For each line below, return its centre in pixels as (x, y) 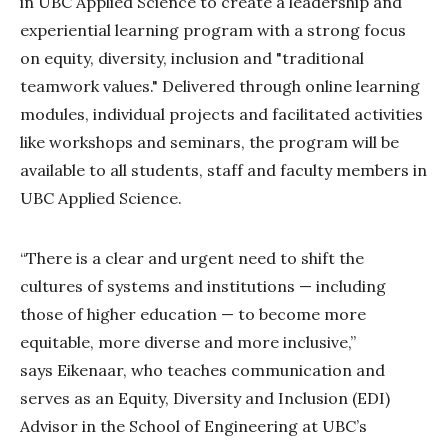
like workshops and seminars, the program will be (209, 142)
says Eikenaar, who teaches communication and (202, 370)
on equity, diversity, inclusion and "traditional (192, 58)
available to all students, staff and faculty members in (223, 170)
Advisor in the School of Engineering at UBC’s (193, 426)
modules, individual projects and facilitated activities (221, 114)
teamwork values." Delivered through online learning (220, 86)
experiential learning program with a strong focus (213, 30)
